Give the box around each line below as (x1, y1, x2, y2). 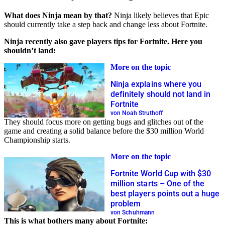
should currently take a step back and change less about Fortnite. (4, 20, 207, 29)
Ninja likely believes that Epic (114, 11, 209, 20)
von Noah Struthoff (110, 109, 163, 117)
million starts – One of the (110, 178, 205, 188)
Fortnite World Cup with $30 (110, 168, 211, 178)
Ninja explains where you (110, 79, 202, 89)
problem (110, 198, 141, 208)
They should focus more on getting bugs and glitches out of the (4, 117, 203, 126)
